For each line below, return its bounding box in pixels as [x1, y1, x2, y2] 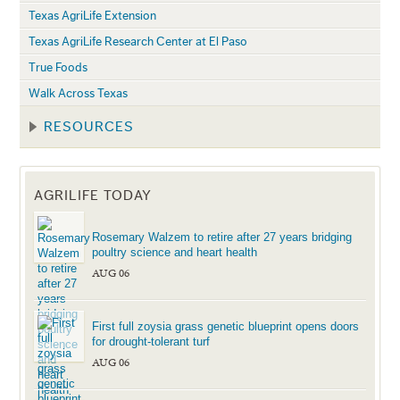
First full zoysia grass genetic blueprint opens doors [92, 319, 360, 333]
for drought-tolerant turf [92, 334, 211, 348]
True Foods [29, 60, 88, 74]
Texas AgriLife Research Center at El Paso [29, 34, 248, 48]
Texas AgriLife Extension [29, 8, 157, 22]
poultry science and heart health [92, 245, 258, 259]
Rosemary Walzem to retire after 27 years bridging [92, 229, 353, 244]
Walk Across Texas [29, 86, 129, 100]
